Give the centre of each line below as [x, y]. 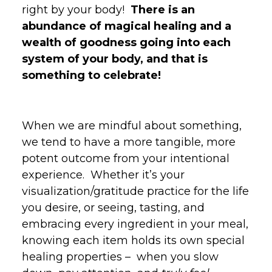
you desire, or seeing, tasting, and [113, 208]
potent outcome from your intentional [126, 159]
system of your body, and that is [115, 59]
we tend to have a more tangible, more [129, 142]
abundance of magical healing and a [127, 26]
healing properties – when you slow [120, 257]
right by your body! [76, 10]
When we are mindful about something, [132, 126]
